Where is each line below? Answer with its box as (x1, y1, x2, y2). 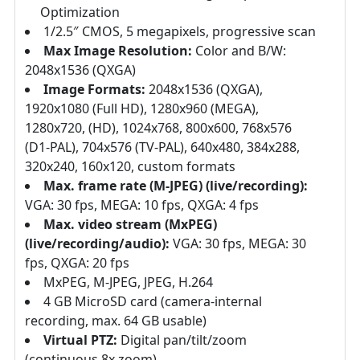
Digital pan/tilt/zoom (117, 331, 247, 350)
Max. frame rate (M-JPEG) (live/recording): (43, 177, 308, 195)
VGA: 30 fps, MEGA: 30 (173, 235, 306, 253)
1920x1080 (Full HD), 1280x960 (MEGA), (25, 100, 259, 118)
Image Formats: (43, 80, 149, 99)
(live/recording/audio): (25, 235, 173, 253)
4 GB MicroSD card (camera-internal (43, 292, 262, 311)
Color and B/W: (192, 42, 286, 60)
